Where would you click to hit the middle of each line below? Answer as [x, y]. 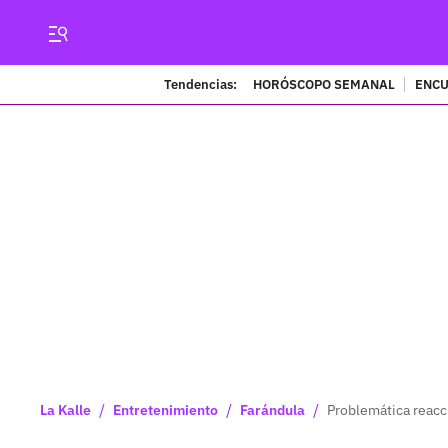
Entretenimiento [165, 410]
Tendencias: [200, 84]
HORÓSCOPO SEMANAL [323, 84]
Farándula [272, 410]
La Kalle [65, 410]
